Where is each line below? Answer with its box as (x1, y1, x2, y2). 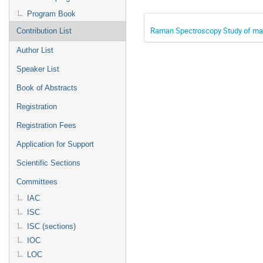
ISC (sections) (27, 222, 76, 231)
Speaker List (16, 65, 59, 73)
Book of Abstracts (16, 83, 77, 92)
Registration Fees (16, 121, 76, 130)
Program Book (27, 9, 76, 18)
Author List (16, 46, 53, 55)
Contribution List (16, 26, 72, 35)
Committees (16, 177, 58, 186)
